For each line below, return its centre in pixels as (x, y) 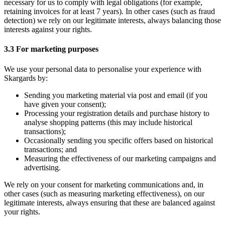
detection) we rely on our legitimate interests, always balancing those (113, 21)
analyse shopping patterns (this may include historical (108, 122)
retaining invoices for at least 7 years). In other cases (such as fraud (109, 12)
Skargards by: (26, 78)
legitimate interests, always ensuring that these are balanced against (109, 202)
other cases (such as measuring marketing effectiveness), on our (104, 193)
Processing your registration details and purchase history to (117, 113)
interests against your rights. (48, 30)
